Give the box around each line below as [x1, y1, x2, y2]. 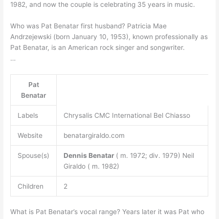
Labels [17, 111, 38, 119]
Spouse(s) [17, 151, 49, 159]
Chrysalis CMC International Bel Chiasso [63, 111, 190, 119]
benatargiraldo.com [63, 131, 125, 139]
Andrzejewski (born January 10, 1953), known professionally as [10, 33, 208, 41]
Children [17, 182, 44, 190]
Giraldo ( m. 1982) [63, 162, 119, 170]
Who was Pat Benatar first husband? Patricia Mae [10, 22, 167, 30]
